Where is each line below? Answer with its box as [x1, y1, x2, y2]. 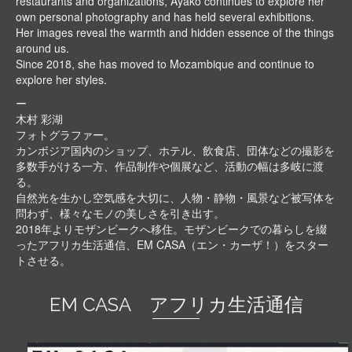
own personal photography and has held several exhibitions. [16, 9, 314, 24]
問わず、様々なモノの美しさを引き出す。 [16, 205, 225, 221]
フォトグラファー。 [16, 126, 115, 142]
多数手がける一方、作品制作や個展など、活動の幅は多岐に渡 [16, 158, 324, 174]
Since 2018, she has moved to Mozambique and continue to [16, 56, 314, 71]
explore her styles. [16, 71, 107, 87]
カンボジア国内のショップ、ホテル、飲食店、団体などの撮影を [16, 142, 335, 158]
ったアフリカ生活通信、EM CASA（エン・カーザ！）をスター [16, 236, 328, 252]
